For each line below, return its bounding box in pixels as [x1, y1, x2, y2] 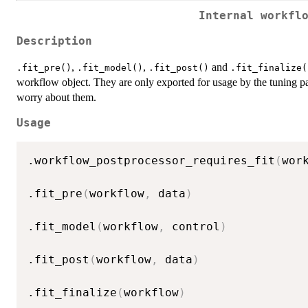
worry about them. [16, 91, 96, 104]
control [165, 219, 220, 233]
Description [16, 35, 92, 48]
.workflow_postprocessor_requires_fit [27, 153, 275, 167]
